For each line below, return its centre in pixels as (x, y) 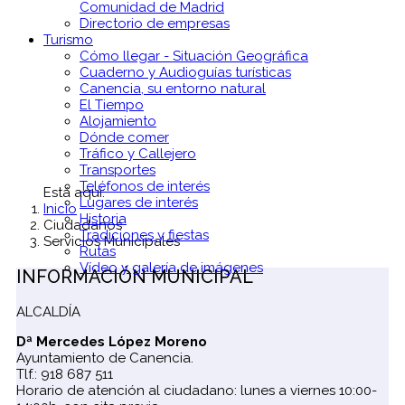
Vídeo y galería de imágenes (171, 268)
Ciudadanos (83, 226)
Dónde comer (124, 138)
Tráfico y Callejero (138, 154)
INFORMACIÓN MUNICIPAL (135, 277)
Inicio (60, 209)
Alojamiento (118, 122)
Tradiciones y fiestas (144, 235)
